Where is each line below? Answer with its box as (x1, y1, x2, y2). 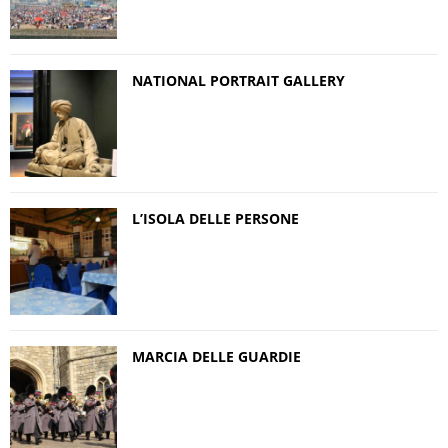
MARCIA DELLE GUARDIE (132, 346, 301, 366)
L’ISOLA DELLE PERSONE (132, 208, 299, 228)
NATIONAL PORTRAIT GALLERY (132, 70, 345, 90)
